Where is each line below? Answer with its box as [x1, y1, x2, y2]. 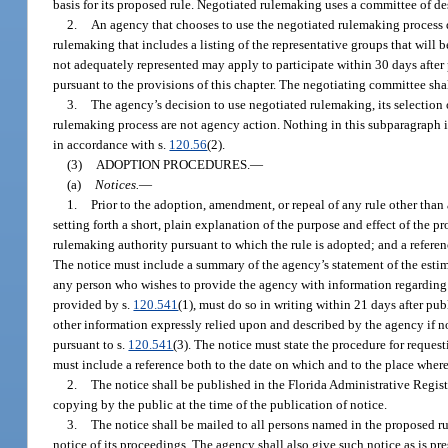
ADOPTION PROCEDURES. [96, 156, 251, 172]
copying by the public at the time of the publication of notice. [53, 396, 388, 412]
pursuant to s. [53, 336, 129, 352]
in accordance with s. [53, 136, 170, 152]
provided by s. [53, 296, 134, 312]
